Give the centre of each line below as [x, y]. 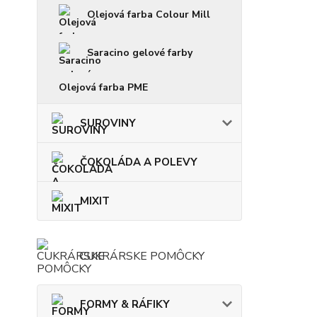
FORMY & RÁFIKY [125, 304]
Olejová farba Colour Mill [149, 14]
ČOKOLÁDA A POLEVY [139, 162]
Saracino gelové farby [140, 52]
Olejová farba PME [103, 87]
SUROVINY [108, 123]
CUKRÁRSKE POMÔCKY [142, 256]
